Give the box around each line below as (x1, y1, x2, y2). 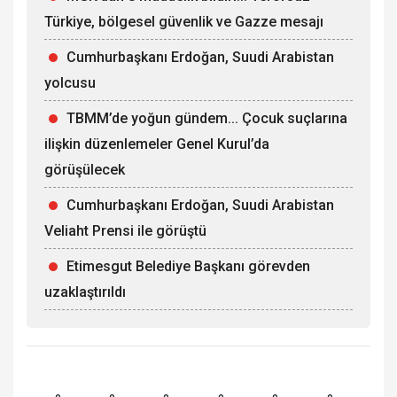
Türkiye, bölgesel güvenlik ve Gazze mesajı (44, 12, 323, 30)
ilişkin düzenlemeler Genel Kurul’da (44, 135, 269, 152)
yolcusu (44, 74, 96, 91)
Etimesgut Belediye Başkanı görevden (66, 257, 310, 275)
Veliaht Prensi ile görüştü (44, 222, 206, 239)
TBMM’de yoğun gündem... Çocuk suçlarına (66, 109, 347, 127)
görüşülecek (44, 160, 125, 178)
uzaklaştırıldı (44, 283, 126, 300)
